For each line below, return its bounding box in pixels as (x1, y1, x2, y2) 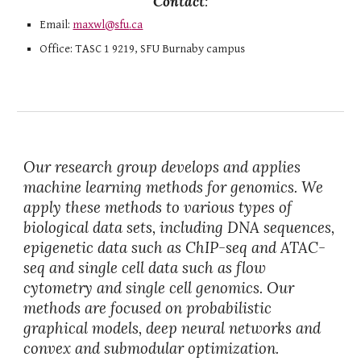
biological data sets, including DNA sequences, (23, 218, 335, 237)
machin (23, 177, 75, 197)
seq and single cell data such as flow (23, 258, 267, 277)
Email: (39, 18, 73, 31)
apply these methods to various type (23, 197, 269, 217)
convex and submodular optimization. (23, 338, 280, 358)
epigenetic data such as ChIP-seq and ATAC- (23, 238, 326, 257)
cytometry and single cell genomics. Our (23, 278, 295, 297)
